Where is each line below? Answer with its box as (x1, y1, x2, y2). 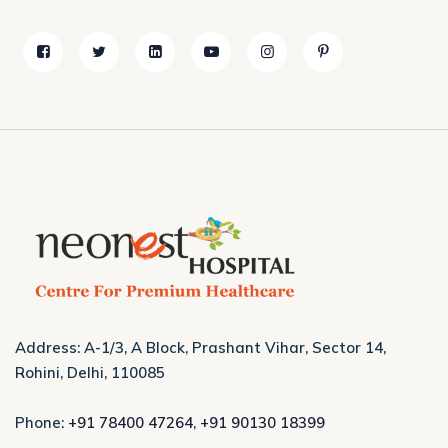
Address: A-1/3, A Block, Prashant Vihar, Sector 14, (15, 337, 386, 357)
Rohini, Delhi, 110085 (15, 362, 165, 382)
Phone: (15, 412, 68, 432)
